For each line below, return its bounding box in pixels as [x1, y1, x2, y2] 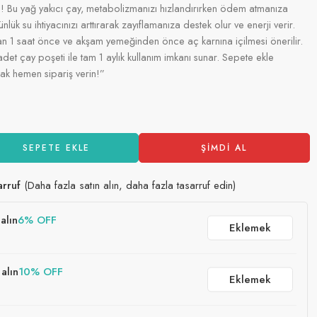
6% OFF [18, 212, 57, 228]
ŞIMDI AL [201, 141, 248, 154]
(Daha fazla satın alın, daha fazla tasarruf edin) [21, 177, 236, 193]
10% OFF [18, 263, 63, 279]
